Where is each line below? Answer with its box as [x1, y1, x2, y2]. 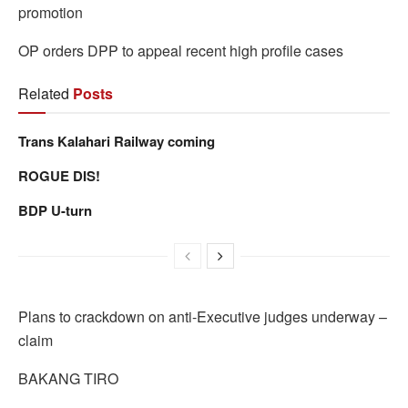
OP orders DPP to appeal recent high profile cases [18, 39, 343, 61]
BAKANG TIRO [18, 367, 118, 389]
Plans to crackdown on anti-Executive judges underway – [18, 305, 387, 327]
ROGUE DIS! [18, 165, 100, 186]
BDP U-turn [18, 199, 92, 220]
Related [18, 82, 69, 104]
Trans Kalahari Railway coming [18, 130, 215, 151]
